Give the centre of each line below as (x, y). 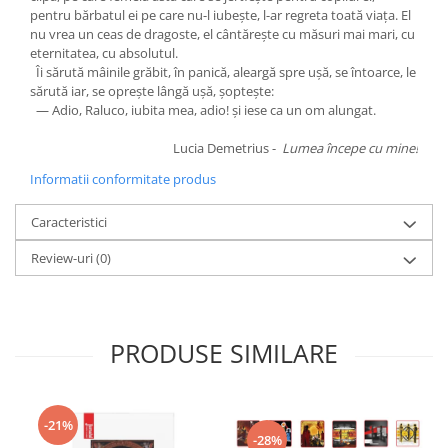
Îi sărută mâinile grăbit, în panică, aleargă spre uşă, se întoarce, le (223, 72)
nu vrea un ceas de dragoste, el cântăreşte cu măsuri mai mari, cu (222, 34)
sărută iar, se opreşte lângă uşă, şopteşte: (152, 91)
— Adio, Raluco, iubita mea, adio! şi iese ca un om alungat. (203, 110)
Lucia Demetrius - (226, 148)
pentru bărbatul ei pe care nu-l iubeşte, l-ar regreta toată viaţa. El (220, 15)
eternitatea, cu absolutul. (104, 53)
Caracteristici (69, 222)
